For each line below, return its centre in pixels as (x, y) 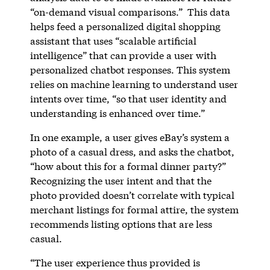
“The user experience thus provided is (115, 262)
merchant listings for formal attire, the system (134, 209)
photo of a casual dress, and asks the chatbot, (132, 151)
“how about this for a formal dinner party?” (128, 166)
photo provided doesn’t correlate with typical (132, 195)
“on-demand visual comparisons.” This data (130, 11)
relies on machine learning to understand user (134, 84)
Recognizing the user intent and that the (121, 180)
